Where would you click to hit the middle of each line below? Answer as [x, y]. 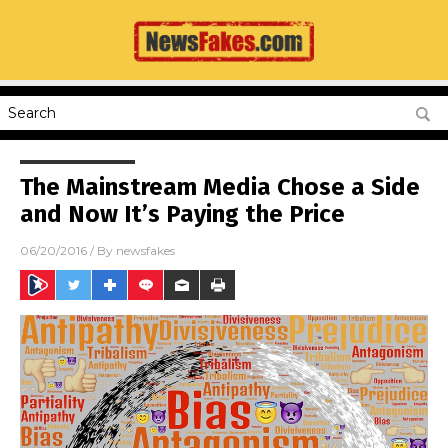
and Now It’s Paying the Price [182, 214]
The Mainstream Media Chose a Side [220, 187]
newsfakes [145, 251]
